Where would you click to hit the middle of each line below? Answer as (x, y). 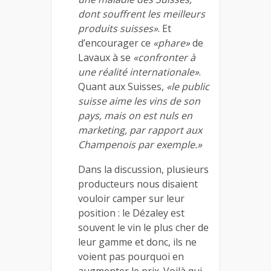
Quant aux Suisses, (122, 87)
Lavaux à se (106, 57)
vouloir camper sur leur (131, 198)
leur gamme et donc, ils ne (137, 242)
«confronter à (164, 57)
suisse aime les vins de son (139, 101)
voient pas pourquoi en (131, 256)
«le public (188, 87)
